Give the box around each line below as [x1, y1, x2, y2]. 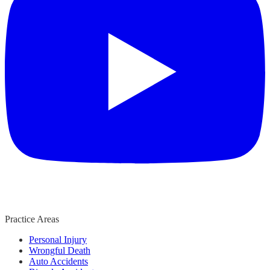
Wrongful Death [29, 245, 90, 256]
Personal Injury [29, 234, 87, 245]
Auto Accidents [29, 256, 88, 267]
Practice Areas [5, 214, 59, 225]
